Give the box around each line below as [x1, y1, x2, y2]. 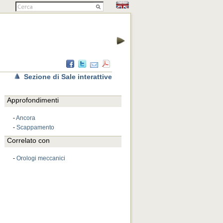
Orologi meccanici [16, 155, 65, 162]
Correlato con [7, 136, 50, 144]
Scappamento [16, 124, 54, 131]
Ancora [16, 114, 35, 121]
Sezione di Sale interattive [24, 73, 112, 81]
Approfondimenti [7, 96, 59, 104]
